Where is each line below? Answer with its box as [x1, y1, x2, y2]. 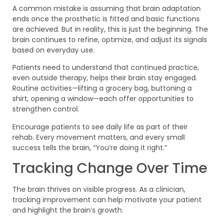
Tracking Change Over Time [12, 159, 207, 178]
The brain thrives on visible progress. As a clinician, [12, 184, 185, 195]
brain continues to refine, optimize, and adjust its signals [12, 34, 207, 45]
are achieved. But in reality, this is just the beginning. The [12, 24, 208, 34]
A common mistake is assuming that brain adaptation [12, 3, 201, 13]
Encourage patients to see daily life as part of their [12, 121, 188, 132]
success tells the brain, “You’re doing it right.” [12, 142, 167, 153]
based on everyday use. [12, 45, 95, 55]
